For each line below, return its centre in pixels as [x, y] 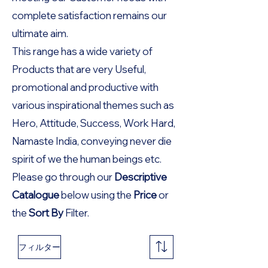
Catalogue [36, 195]
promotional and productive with [85, 87]
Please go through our [62, 177]
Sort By [46, 213]
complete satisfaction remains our [89, 16]
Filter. [76, 213]
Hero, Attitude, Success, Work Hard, [94, 123]
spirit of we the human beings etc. [87, 159]
